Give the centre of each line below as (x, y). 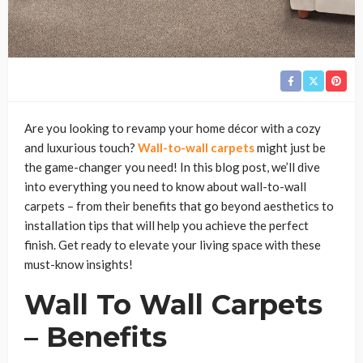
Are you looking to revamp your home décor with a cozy (173, 128)
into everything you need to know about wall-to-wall (165, 186)
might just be (290, 147)
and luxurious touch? (81, 147)
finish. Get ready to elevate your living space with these (173, 244)
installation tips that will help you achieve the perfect (167, 225)
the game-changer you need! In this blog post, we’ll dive (172, 167)
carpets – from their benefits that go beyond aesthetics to (179, 205)
